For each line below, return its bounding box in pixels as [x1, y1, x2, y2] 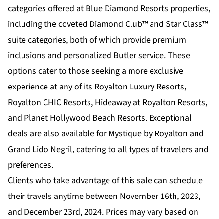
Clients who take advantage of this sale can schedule [8, 175, 203, 187]
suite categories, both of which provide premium [8, 34, 186, 46]
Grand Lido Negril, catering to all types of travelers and [8, 143, 209, 156]
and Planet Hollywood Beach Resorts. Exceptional [8, 112, 192, 125]
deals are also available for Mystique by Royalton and [8, 128, 204, 140]
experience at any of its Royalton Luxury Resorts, [8, 81, 186, 93]
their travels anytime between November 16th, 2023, [8, 190, 200, 203]
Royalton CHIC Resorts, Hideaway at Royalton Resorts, [8, 96, 207, 109]
